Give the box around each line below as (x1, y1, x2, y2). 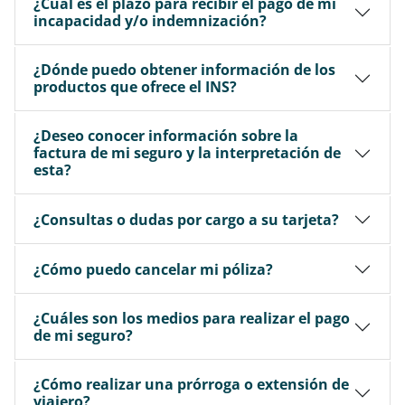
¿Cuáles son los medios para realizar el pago (33, 308, 350, 328)
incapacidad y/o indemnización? (33, 11, 267, 31)
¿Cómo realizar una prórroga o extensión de (33, 374, 349, 394)
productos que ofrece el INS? (33, 77, 237, 97)
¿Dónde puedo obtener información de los (33, 60, 335, 80)
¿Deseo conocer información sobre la (33, 126, 298, 146)
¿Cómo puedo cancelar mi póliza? (33, 259, 273, 279)
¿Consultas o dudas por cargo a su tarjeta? (33, 209, 339, 230)
